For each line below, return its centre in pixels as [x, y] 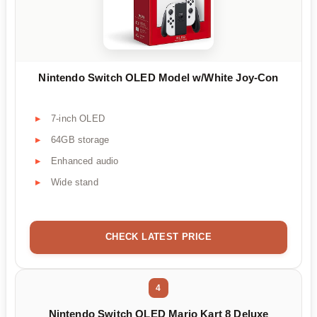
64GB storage [80, 139]
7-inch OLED [78, 118]
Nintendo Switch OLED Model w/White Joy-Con [158, 77]
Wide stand [75, 182]
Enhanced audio [85, 161]
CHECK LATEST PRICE [158, 236]
